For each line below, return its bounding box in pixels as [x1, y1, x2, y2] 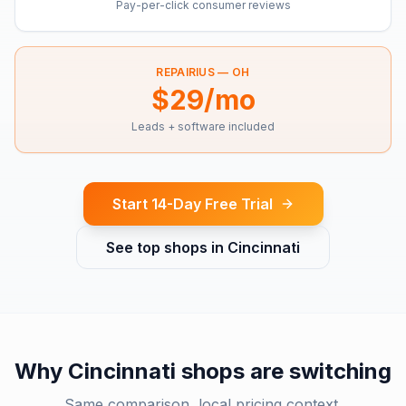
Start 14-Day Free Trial [111, 195, 273, 213]
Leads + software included [131, 120, 275, 133]
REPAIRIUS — [156, 65, 232, 79]
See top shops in [106, 238, 227, 256]
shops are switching [176, 358, 391, 384]
